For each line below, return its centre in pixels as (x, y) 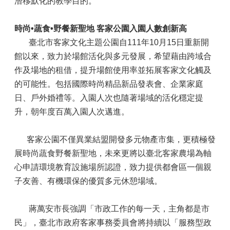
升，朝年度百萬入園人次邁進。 (72, 112)
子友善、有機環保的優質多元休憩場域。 (88, 181)
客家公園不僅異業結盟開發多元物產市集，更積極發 (115, 139)
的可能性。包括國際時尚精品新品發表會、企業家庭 (109, 84)
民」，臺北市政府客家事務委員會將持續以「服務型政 (113, 223)
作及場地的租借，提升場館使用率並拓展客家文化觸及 (113, 70)
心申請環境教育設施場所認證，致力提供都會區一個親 (113, 167)
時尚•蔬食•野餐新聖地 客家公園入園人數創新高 (101, 28)
